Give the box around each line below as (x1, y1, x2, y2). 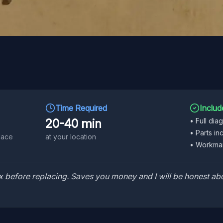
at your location (45, 132, 96, 141)
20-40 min (45, 116, 102, 131)
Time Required (55, 103, 107, 113)
